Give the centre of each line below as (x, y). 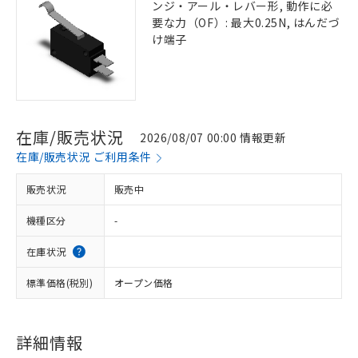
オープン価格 (144, 282)
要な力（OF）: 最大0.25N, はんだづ (246, 22)
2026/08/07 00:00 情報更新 (213, 137)
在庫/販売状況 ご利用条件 (84, 157)
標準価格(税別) (60, 282)
